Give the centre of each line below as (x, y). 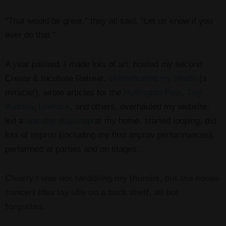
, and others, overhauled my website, (140, 106)
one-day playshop (59, 121)
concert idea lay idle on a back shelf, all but (92, 192)
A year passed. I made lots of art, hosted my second (104, 64)
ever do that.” (30, 35)
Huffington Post (153, 92)
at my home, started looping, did (154, 121)
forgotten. (25, 206)
